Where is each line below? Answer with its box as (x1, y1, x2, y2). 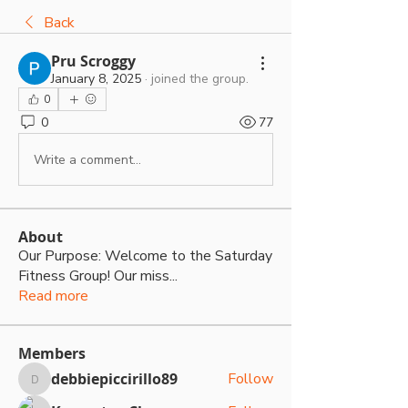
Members (18, 343, 86, 363)
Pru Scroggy (51, 51, 136, 71)
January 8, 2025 (51, 70, 141, 87)
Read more (18, 286, 88, 306)
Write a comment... (34, 150, 141, 168)
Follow (228, 369, 273, 389)
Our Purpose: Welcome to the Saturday (18, 246, 272, 266)
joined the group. (151, 70, 249, 87)
